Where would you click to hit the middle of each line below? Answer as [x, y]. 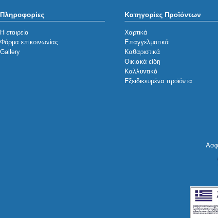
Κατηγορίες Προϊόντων [163, 15]
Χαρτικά [136, 33]
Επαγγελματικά [146, 42]
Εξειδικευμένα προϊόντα [158, 81]
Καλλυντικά [141, 72]
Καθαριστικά [142, 52]
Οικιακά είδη [142, 62]
